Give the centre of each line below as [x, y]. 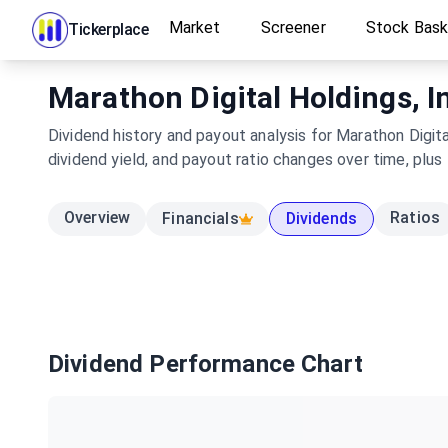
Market [194, 27]
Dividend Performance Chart [205, 364]
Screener [293, 27]
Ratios [415, 217]
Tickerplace [108, 29]
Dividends [321, 218]
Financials [200, 218]
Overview [97, 217]
